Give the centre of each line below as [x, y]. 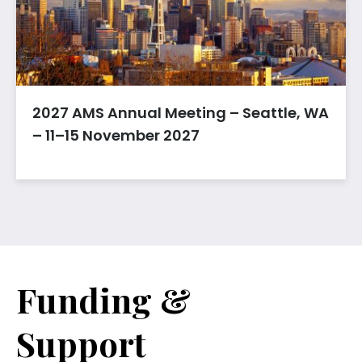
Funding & [103, 300]
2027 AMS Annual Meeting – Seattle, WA [181, 113]
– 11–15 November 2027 [116, 135]
